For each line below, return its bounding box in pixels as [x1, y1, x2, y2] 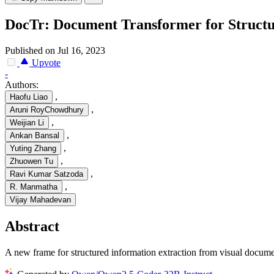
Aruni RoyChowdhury [10, 105, 84, 115]
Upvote [29, 57, 61, 68]
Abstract [5, 218, 59, 235]
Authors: [5, 80, 39, 91]
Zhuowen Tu [10, 157, 53, 166]
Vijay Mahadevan [10, 195, 71, 205]
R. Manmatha [10, 182, 57, 192]
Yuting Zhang [10, 144, 56, 154]
